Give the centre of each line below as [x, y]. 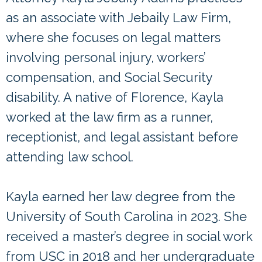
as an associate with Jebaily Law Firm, [118, 18]
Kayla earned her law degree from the [120, 197]
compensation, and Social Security [109, 77]
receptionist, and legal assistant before [122, 137]
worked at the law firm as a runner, [109, 117]
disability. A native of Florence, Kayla [115, 97]
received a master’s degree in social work [129, 237]
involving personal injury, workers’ [106, 58]
